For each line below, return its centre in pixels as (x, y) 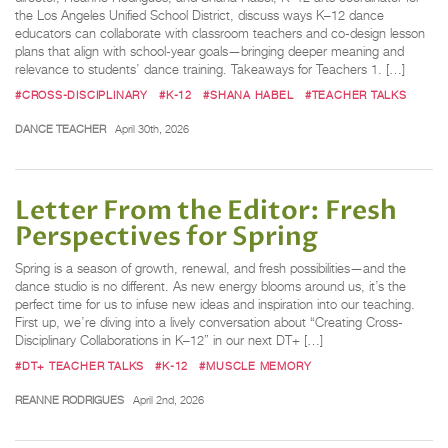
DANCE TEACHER (60, 129)
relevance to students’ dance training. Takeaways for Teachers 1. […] (210, 69)
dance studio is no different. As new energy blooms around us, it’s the (210, 287)
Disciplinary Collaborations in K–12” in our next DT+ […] (169, 341)
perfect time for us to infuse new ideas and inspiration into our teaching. (215, 305)
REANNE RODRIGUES (69, 400)
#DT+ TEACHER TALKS (80, 366)
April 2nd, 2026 (168, 400)
